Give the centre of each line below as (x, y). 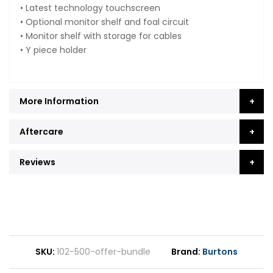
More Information (59, 101)
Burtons (220, 251)
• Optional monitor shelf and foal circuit (105, 22)
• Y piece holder (53, 50)
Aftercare (41, 131)
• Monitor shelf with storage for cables (101, 36)
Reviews (37, 162)
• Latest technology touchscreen (90, 8)
